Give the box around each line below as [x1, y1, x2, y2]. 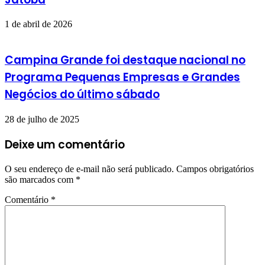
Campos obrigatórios [176, 164, 254, 174]
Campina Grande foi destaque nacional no [5, 52, 245, 69]
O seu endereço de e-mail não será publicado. [5, 164, 174, 174]
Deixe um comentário [5, 136, 125, 153]
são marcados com [5, 174, 76, 185]
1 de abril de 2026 [5, 19, 72, 30]
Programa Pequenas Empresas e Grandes [5, 69, 240, 86]
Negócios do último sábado [5, 86, 160, 103]
